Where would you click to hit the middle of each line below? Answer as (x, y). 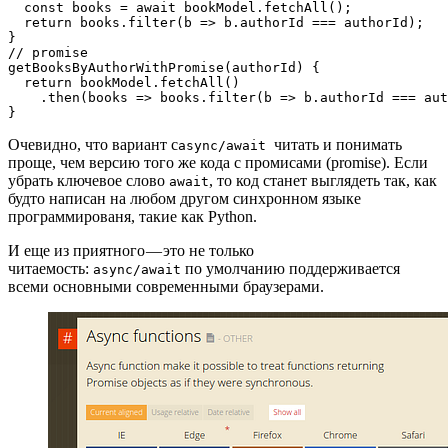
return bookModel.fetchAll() (124, 82)
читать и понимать (338, 144)
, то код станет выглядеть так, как (323, 180)
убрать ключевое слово (88, 180)
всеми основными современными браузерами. (166, 286)
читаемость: (50, 268)
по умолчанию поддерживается (290, 268)
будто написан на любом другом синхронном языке (184, 198)
